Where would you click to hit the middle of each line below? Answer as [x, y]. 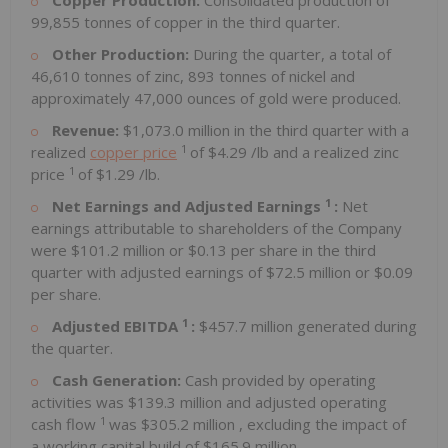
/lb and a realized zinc [325, 152]
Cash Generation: [118, 380]
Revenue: [87, 130]
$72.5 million [310, 272]
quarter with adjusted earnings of [148, 272]
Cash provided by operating [280, 380]
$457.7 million [248, 326]
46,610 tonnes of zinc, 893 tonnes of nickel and [193, 76]
